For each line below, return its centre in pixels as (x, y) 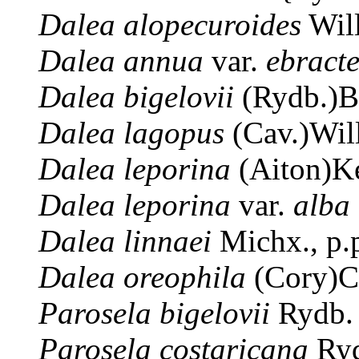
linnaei (167, 241)
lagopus (174, 133)
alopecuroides (212, 25)
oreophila (185, 277)
